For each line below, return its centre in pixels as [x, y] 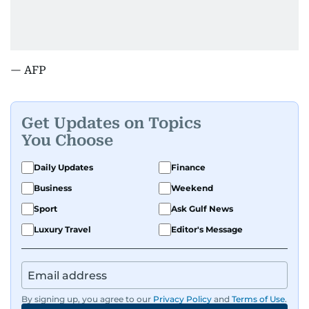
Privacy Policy [182, 299]
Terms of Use [258, 299]
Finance [188, 167]
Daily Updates [63, 167]
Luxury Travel [62, 229]
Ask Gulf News [202, 209]
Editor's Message [207, 229]
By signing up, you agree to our [86, 299]
